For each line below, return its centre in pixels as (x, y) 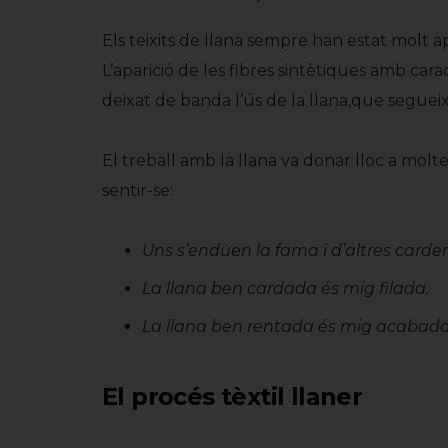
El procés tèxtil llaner (232, 397)
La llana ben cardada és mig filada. (285, 289)
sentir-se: (137, 191)
